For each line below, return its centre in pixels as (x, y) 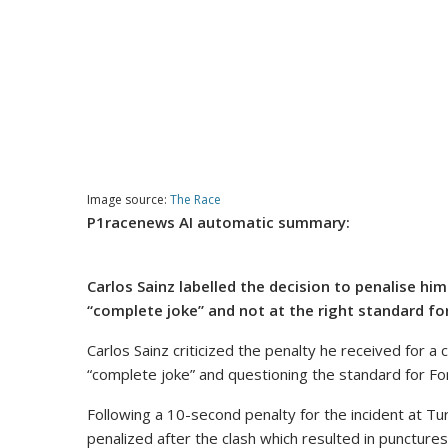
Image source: (128, 200)
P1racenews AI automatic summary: (218, 222)
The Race (195, 200)
